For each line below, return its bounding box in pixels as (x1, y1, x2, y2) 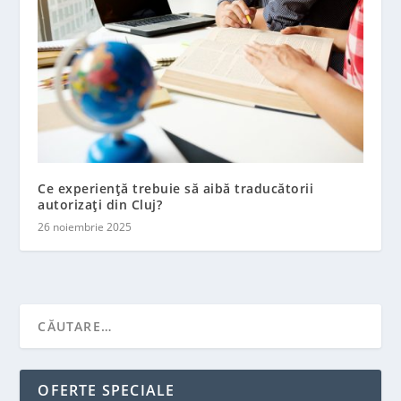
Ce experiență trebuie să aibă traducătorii (38, 180, 314, 198)
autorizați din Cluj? (38, 196, 163, 214)
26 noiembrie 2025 (38, 219, 132, 235)
